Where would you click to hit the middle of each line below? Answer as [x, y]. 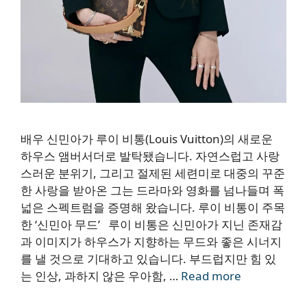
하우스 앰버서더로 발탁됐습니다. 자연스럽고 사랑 [150, 156]
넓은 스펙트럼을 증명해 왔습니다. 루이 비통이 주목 [153, 208]
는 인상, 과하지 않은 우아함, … [101, 276]
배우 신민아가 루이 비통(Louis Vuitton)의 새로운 [147, 139]
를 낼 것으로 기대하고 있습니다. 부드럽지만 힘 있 [148, 259]
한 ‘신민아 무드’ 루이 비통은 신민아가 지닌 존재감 [151, 225]
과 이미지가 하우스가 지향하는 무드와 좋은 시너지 [151, 242]
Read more [211, 276]
